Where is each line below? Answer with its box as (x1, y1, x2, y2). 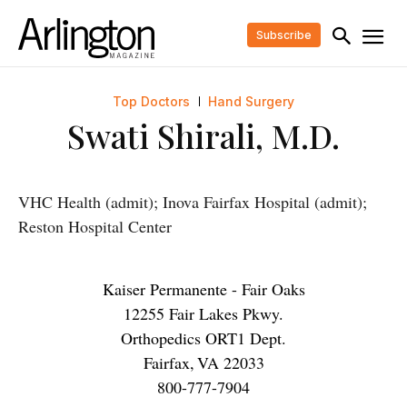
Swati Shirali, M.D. (67, 114, 340, 158)
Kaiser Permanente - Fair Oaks (102, 278, 305, 301)
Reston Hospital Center (18, 215, 172, 238)
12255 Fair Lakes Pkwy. (124, 303, 283, 325)
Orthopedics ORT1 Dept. (121, 327, 286, 350)
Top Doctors (113, 94, 190, 110)
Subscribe (255, 27, 312, 42)
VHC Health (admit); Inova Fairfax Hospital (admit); (18, 191, 367, 213)
